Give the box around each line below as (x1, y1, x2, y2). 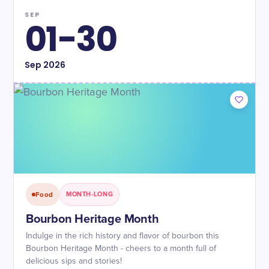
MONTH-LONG (65, 190, 113, 198)
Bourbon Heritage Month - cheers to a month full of (26, 244, 216, 253)
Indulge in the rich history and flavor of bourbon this (26, 232, 219, 240)
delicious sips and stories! (26, 257, 122, 265)
